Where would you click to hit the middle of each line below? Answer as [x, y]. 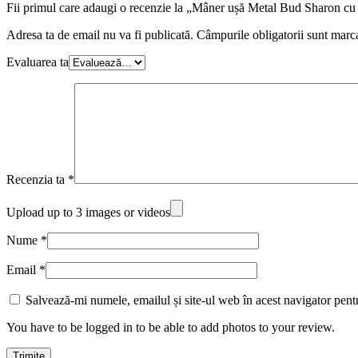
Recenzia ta [37, 179]
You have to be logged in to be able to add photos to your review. [171, 327]
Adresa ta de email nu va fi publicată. [100, 34]
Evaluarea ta [38, 62]
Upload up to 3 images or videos [88, 212]
